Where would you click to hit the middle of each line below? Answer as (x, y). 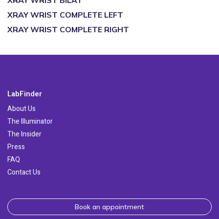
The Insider (24, 134)
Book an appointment (109, 207)
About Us (22, 109)
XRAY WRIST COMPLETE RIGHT (68, 29)
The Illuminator (30, 121)
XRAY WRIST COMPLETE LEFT (65, 15)
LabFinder (25, 94)
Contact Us (24, 172)
